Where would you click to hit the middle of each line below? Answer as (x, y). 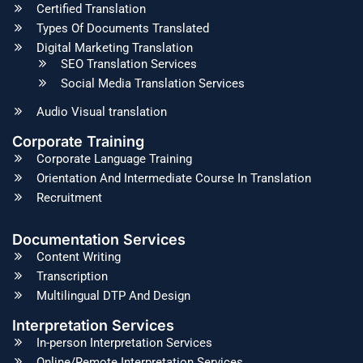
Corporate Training (78, 141)
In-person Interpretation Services (124, 343)
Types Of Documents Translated (123, 28)
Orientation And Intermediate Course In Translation (174, 178)
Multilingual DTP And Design (113, 296)
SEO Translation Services (129, 64)
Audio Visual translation (102, 112)
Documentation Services (99, 239)
